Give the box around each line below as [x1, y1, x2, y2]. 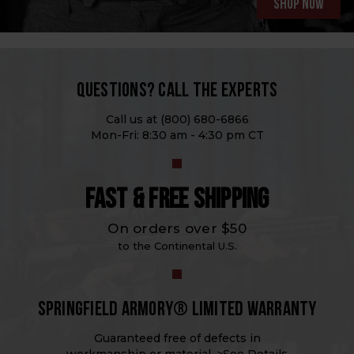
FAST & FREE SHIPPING [85, 182, 269, 217]
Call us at [105, 111, 160, 126]
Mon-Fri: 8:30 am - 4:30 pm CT [90, 127, 264, 142]
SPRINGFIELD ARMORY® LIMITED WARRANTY [37, 299, 317, 320]
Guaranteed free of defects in [93, 330, 261, 345]
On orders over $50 [107, 220, 247, 236]
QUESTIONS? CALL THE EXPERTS [76, 81, 278, 101]
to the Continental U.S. [117, 239, 237, 252]
